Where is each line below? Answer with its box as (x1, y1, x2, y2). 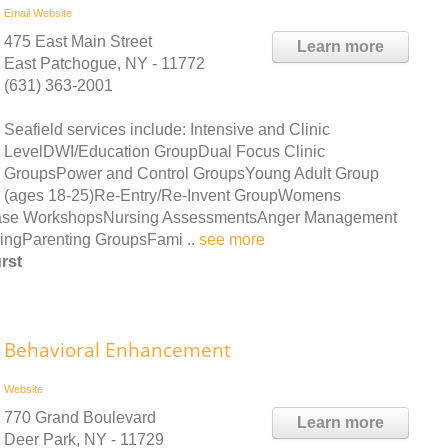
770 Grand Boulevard (4, 408, 156, 426)
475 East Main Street (4, 32, 152, 50)
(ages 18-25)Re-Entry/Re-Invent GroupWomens (4, 186, 341, 204)
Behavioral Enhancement (4, 336, 231, 363)
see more (199, 230, 265, 248)
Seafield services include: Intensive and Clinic (4, 120, 330, 138)
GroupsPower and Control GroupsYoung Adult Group (4, 164, 379, 182)
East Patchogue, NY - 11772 (4, 54, 205, 72)
